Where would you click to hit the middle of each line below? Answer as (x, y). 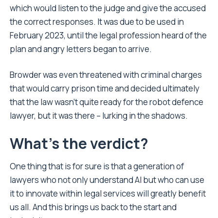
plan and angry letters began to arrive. (81, 49)
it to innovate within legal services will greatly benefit (108, 194)
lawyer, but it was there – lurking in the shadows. (99, 116)
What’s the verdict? (79, 144)
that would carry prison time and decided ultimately (105, 89)
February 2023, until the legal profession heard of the (108, 36)
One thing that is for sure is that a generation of (97, 166)
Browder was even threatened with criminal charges (106, 75)
